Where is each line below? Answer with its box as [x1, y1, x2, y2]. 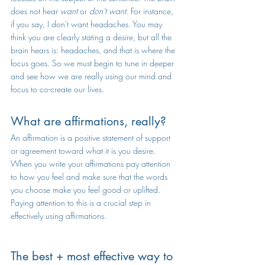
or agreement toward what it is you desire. [11, 145, 158, 156]
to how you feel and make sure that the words [11, 171, 170, 182]
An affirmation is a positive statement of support [11, 132, 173, 143]
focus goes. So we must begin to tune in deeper [11, 57, 176, 69]
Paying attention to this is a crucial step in [11, 197, 153, 208]
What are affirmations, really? [11, 114, 166, 129]
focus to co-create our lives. [11, 83, 104, 95]
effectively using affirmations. [11, 210, 109, 221]
